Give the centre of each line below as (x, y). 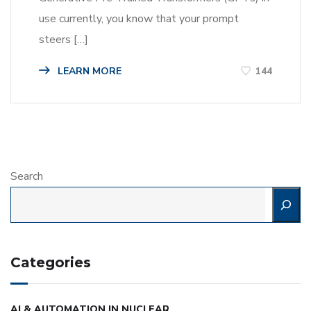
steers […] (64, 40)
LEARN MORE (88, 72)
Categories (51, 263)
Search (27, 177)
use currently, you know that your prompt (139, 19)
